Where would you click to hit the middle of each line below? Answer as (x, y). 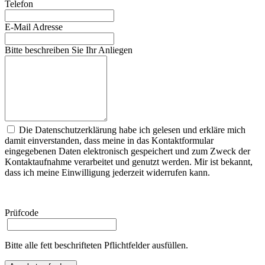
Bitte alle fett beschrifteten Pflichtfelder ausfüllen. (96, 245)
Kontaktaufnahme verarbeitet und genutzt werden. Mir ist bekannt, (129, 162)
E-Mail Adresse (34, 27)
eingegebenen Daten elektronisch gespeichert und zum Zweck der (127, 151)
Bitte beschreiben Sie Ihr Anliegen (69, 50)
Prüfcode (22, 213)
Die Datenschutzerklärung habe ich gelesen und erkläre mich (131, 130)
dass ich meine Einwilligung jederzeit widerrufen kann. (107, 173)
